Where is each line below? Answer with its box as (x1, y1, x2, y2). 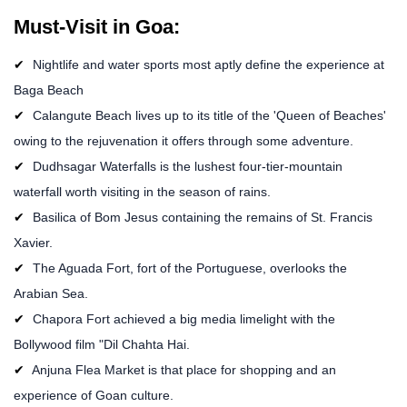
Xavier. (14, 234, 53, 250)
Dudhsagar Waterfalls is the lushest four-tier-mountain (29, 158, 342, 174)
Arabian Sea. (14, 285, 88, 301)
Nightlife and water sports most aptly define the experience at (29, 56, 384, 72)
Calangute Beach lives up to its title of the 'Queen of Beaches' (29, 107, 386, 123)
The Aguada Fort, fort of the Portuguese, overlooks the (29, 260, 347, 275)
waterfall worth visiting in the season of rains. (14, 184, 271, 199)
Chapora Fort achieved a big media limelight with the (29, 311, 335, 326)
